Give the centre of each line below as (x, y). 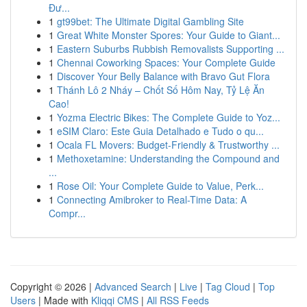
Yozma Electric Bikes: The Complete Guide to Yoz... (169, 117)
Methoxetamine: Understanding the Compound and (168, 158)
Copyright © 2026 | (52, 286)
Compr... (67, 213)
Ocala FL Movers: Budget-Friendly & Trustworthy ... (168, 145)
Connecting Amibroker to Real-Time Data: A (152, 199)
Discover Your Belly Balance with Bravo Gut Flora (163, 76)
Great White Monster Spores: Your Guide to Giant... (169, 35)
